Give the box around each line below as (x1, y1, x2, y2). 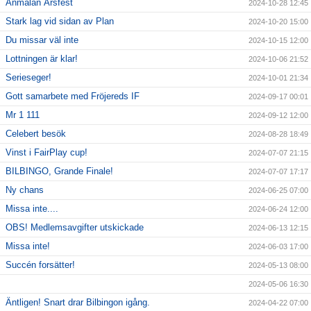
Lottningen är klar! (6, 53, 78, 65)
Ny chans (6, 185, 44, 196)
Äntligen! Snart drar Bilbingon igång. (6, 297, 150, 308)
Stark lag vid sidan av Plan (6, 16, 114, 27)
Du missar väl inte (6, 35, 78, 46)
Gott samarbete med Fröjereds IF (6, 91, 140, 102)
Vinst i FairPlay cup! (6, 147, 87, 158)
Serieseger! (6, 72, 51, 83)
